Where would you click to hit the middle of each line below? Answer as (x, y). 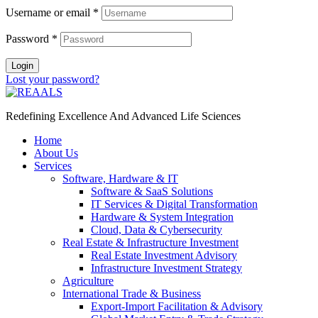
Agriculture (88, 281)
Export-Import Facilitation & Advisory (177, 307)
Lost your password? (53, 79)
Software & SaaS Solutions (152, 192)
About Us (56, 153)
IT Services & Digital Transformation (174, 204)
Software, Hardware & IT (120, 179)
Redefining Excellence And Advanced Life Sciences (123, 116)
